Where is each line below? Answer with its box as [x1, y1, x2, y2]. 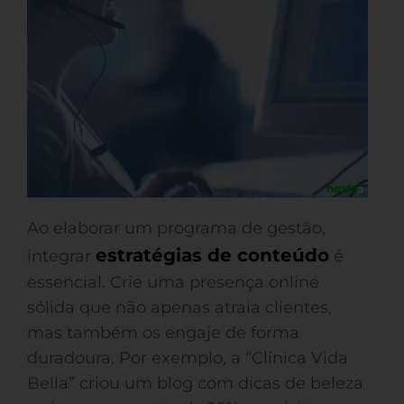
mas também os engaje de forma [27, 323, 299, 343]
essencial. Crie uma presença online [27, 272, 319, 292]
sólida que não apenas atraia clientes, [27, 298, 332, 317]
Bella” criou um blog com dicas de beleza [27, 373, 363, 393]
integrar [27, 246, 96, 266]
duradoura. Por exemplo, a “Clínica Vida [27, 348, 348, 368]
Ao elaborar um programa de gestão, [27, 218, 326, 238]
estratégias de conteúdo [96, 244, 329, 266]
